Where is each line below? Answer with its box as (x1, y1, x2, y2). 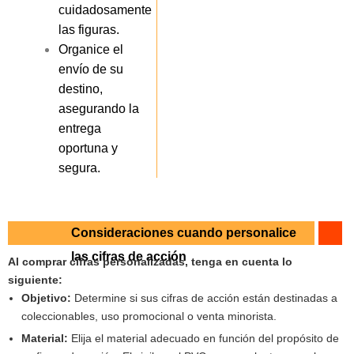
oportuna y (58, 141, 119, 155)
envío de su (58, 62, 124, 76)
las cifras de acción (71, 249, 186, 263)
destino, (58, 81, 104, 96)
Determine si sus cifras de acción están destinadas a (73, 291, 337, 304)
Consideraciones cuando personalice (71, 225, 296, 239)
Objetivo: (21, 291, 74, 304)
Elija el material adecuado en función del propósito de (70, 331, 339, 345)
